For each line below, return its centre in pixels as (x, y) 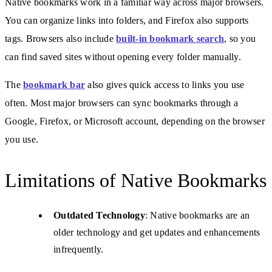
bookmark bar (54, 84)
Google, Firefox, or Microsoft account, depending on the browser (135, 121)
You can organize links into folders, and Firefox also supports (127, 20)
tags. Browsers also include (60, 38)
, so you (240, 38)
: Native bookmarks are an (197, 215)
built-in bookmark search (170, 38)
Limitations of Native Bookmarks (136, 180)
